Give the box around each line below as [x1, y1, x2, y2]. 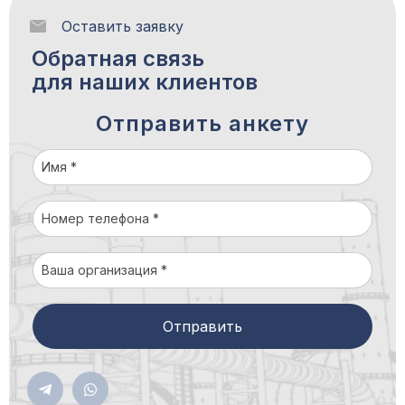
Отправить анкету [96, 110, 309, 137]
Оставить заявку [61, 17, 184, 35]
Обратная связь [32, 45, 204, 71]
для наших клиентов [32, 69, 258, 95]
